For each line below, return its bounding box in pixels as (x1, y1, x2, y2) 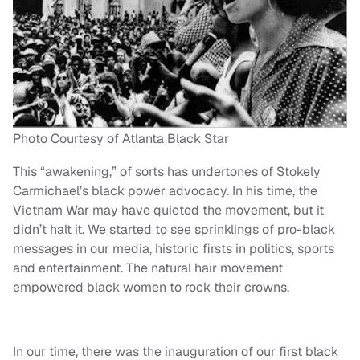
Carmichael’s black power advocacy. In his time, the (13, 182, 317, 199)
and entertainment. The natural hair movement (13, 259, 283, 276)
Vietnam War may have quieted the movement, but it (13, 201, 324, 219)
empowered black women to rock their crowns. (13, 278, 289, 296)
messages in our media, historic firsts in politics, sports (13, 239, 334, 257)
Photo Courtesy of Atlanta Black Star (13, 129, 229, 147)
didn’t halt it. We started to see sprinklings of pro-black (13, 220, 335, 238)
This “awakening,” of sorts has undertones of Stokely (13, 162, 321, 180)
